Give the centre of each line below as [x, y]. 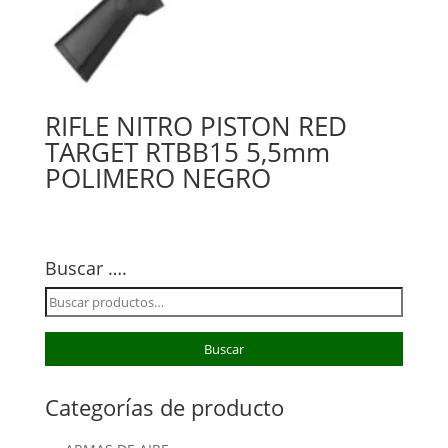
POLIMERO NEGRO [157, 177]
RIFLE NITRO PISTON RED [195, 125]
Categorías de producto [164, 407]
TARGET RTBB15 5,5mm [187, 151]
